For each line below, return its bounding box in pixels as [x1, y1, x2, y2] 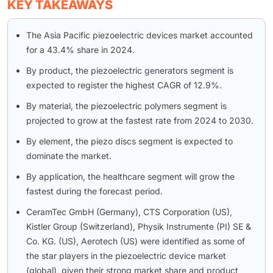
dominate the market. [26, 150, 112, 161]
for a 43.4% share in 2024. [26, 44, 135, 55]
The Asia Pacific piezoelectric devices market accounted [26, 29, 253, 40]
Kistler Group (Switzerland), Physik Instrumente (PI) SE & [26, 221, 251, 232]
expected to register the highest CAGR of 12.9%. [26, 79, 222, 90]
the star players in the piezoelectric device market [26, 250, 226, 261]
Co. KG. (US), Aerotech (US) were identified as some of [26, 235, 245, 246]
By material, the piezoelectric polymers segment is [26, 100, 227, 111]
